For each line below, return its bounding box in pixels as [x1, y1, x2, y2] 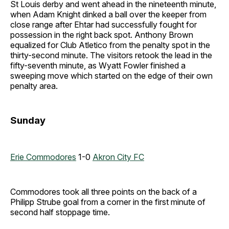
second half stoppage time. [10, 207, 110, 217]
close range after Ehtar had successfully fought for [10, 19, 197, 30]
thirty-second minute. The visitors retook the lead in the [10, 50, 212, 60]
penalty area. [10, 81, 58, 91]
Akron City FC [93, 151, 144, 162]
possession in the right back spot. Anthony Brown [10, 30, 193, 40]
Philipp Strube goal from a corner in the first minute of [10, 196, 205, 207]
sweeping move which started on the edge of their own [10, 71, 213, 81]
